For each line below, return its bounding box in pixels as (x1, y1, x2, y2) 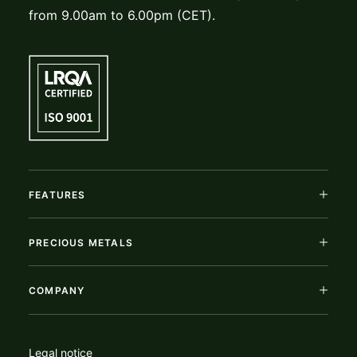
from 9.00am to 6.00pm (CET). (29, 7, 215, 23)
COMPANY (29, 284, 85, 296)
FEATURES (29, 189, 86, 201)
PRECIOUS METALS (29, 237, 133, 249)
